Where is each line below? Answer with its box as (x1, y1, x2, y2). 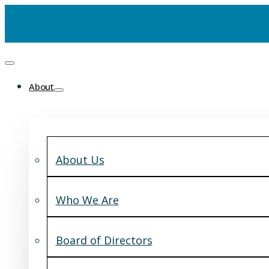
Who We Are (55, 192, 119, 207)
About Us (55, 152, 104, 167)
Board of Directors (55, 232, 153, 247)
